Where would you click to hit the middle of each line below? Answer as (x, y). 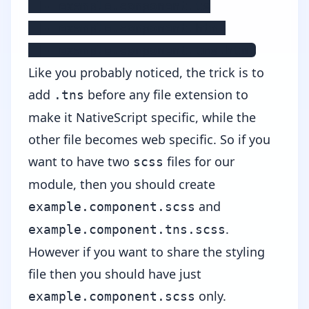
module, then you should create (122, 184)
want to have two (81, 161)
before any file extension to (166, 94)
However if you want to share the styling (147, 251)
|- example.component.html (127, 28)
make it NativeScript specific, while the (142, 117)
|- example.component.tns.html (142, 50)
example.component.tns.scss (127, 229)
